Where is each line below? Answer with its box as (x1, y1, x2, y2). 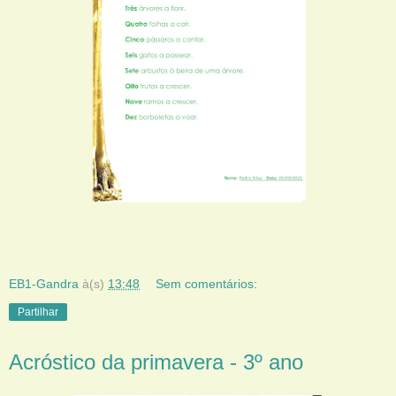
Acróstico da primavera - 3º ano (9, 349, 303, 374)
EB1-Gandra (9, 276, 79, 291)
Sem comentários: (156, 276, 258, 291)
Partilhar (18, 305, 58, 318)
